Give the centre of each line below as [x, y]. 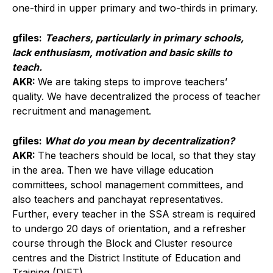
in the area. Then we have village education [113, 170]
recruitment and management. [82, 111]
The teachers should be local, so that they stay [147, 155]
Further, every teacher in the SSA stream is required [134, 214]
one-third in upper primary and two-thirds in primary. [135, 8]
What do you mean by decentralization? [140, 140]
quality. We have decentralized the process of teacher [136, 96]
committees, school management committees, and [128, 184]
